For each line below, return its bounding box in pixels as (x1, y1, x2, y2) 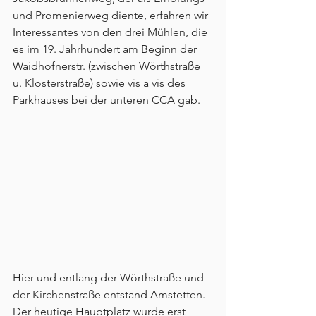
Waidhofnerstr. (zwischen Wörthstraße (13, 59, 203, 73)
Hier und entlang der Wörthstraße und (13, 271, 207, 285)
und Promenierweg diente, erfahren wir (13, 8, 211, 22)
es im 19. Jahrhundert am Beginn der (13, 42, 200, 56)
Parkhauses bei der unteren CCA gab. (13, 92, 200, 107)
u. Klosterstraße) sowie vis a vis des (13, 75, 188, 90)
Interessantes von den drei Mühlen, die (13, 25, 210, 39)
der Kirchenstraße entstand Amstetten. (13, 288, 208, 302)
